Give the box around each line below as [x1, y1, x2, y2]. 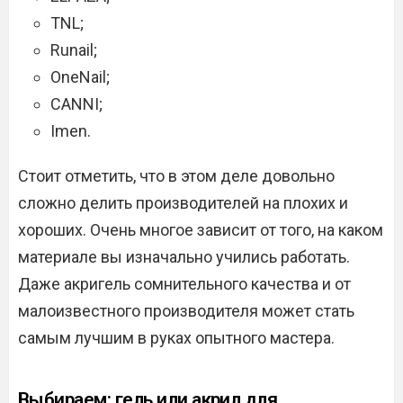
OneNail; [50, 67, 110, 87]
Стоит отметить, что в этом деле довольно [18, 166, 335, 186]
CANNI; [50, 94, 103, 114]
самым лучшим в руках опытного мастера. [18, 328, 335, 348]
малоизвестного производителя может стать [18, 301, 354, 321]
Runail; [50, 40, 97, 60]
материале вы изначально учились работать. [18, 247, 350, 267]
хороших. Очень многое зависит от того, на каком [18, 220, 383, 240]
